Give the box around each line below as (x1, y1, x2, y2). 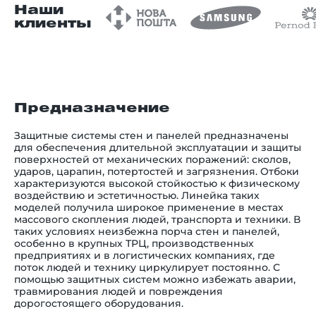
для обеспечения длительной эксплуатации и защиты (14, 140, 301, 154)
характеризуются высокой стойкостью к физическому (14, 176, 300, 190)
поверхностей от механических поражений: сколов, (14, 152, 291, 166)
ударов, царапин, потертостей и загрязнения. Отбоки (14, 164, 299, 178)
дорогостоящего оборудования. (14, 296, 183, 310)
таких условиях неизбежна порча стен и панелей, (14, 224, 279, 238)
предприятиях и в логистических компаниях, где (14, 248, 275, 262)
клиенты (14, 18, 92, 30)
